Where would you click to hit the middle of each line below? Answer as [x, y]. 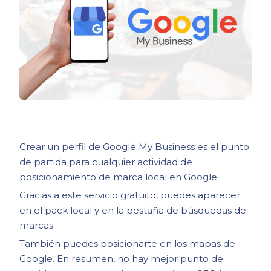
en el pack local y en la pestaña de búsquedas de [133, 211]
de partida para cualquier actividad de [106, 162]
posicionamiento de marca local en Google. [119, 177]
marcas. [38, 226]
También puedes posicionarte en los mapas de [128, 244]
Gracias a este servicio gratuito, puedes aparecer [130, 195]
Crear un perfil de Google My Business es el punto [135, 147]
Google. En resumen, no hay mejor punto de [122, 259]
